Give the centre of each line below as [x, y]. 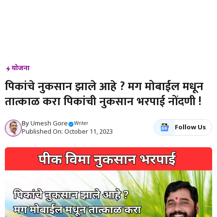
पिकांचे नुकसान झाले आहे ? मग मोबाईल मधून [104, 87]
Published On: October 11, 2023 [67, 132]
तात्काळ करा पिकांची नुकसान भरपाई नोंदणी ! [103, 102]
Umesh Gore [49, 124]
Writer [81, 124]
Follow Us [190, 127]
